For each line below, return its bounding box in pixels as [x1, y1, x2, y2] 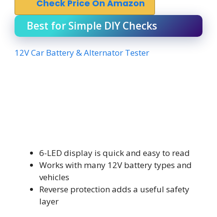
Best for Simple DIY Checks [27, 19, 157, 32]
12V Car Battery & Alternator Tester [15, 47, 149, 58]
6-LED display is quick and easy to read [39, 147, 190, 158]
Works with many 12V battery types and [39, 159, 192, 170]
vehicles [39, 171, 69, 183]
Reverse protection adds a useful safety [39, 183, 189, 195]
